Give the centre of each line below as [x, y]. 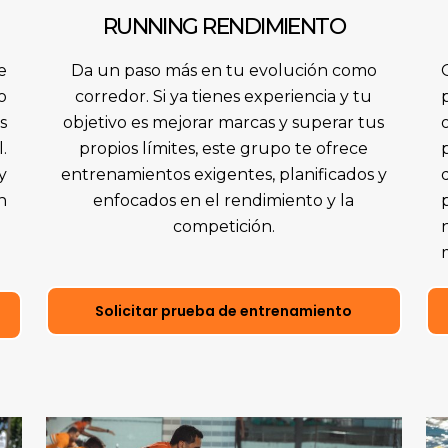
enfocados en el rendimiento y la [224, 201]
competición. [223, 227]
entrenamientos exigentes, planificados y [223, 175]
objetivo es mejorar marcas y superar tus [224, 123]
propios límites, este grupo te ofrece [224, 149]
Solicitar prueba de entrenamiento [224, 311]
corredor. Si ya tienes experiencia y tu [224, 97]
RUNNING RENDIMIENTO [224, 27]
